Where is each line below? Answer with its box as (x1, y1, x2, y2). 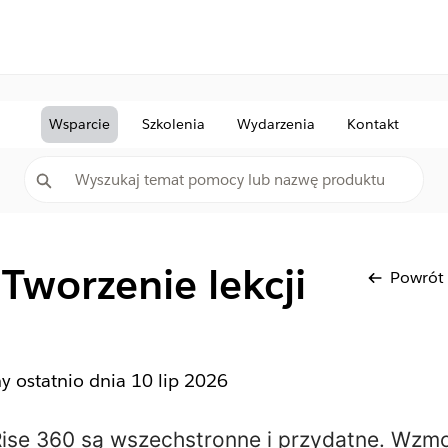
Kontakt (347, 115, 399, 133)
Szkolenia (142, 115, 205, 133)
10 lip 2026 (130, 369, 228, 392)
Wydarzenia (237, 115, 315, 133)
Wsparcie (49, 115, 110, 133)
